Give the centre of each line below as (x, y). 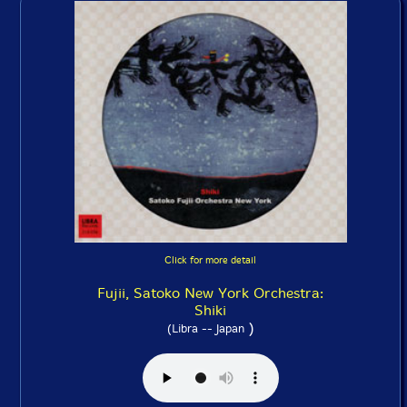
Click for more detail (210, 261)
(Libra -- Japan (205, 329)
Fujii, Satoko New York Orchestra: (210, 293)
